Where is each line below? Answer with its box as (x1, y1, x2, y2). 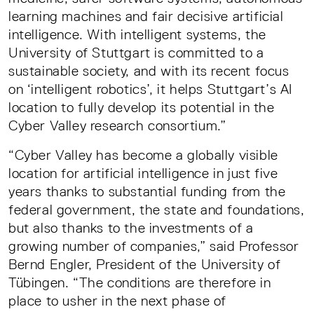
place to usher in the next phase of (8, 292, 227, 308)
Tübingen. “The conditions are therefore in (8, 274, 271, 290)
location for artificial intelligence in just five (8, 165, 278, 181)
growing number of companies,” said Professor (8, 238, 299, 254)
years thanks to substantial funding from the (8, 183, 286, 199)
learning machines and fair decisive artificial (8, 8, 284, 24)
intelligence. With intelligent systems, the (8, 26, 266, 42)
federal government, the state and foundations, (8, 201, 305, 217)
